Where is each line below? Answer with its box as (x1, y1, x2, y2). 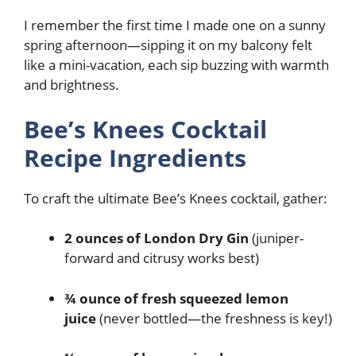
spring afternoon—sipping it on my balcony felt (24, 36, 312, 55)
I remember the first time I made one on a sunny (24, 16, 326, 35)
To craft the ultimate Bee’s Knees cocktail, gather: (24, 188, 327, 207)
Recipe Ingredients (24, 141, 246, 174)
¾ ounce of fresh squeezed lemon (64, 288, 288, 308)
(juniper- (249, 229, 304, 248)
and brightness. (24, 75, 119, 95)
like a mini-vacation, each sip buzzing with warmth (24, 56, 329, 75)
